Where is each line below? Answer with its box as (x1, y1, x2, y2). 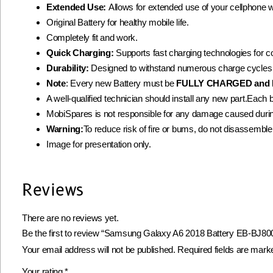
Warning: (46, 123, 83, 134)
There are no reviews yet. (22, 212, 119, 223)
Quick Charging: (46, 47, 114, 58)
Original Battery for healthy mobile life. (46, 16, 189, 27)
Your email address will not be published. (22, 244, 175, 255)
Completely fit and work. (46, 32, 138, 43)
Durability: (46, 62, 89, 73)
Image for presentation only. (46, 138, 151, 149)
